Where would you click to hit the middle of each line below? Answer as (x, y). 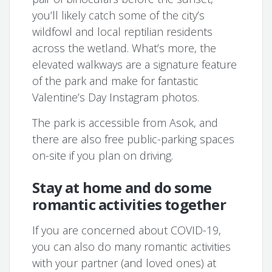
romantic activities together (129, 204)
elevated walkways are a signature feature (135, 64)
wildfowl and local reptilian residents (123, 31)
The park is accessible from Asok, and (125, 122)
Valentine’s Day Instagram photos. (116, 97)
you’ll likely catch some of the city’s (119, 15)
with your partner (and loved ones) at (124, 263)
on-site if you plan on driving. (103, 155)
